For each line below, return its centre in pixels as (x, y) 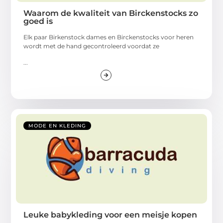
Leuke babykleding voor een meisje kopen (111, 215)
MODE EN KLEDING (57, 125)
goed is (38, 21)
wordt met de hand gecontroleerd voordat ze (92, 46)
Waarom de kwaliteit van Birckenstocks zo (111, 13)
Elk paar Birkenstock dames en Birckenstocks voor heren (109, 37)
